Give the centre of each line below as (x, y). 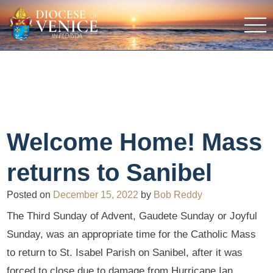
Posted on (30, 194)
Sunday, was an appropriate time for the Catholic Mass (132, 235)
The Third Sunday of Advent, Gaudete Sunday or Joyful (132, 216)
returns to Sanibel (110, 172)
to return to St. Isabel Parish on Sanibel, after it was (125, 253)
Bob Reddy (178, 194)
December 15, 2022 (96, 194)
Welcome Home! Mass (135, 142)
